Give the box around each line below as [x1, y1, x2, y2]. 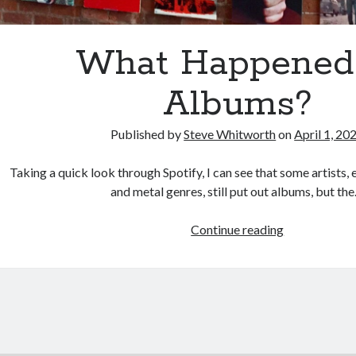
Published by [110, 126, 184, 141]
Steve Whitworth [184, 126, 277, 141]
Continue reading [191, 221, 284, 237]
